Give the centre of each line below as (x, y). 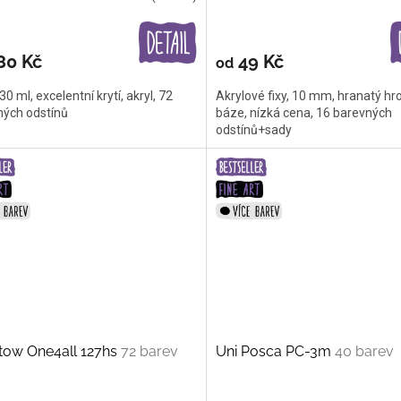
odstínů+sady (253, 130)
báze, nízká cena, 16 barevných (303, 113)
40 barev (364, 351)
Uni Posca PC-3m (275, 351)
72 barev (149, 351)
